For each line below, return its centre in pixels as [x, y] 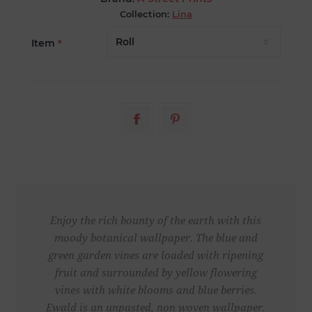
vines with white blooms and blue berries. [156, 291]
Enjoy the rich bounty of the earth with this [156, 221]
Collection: [144, 14]
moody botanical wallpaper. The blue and [156, 239]
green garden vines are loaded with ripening [156, 256]
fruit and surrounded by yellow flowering [156, 273]
